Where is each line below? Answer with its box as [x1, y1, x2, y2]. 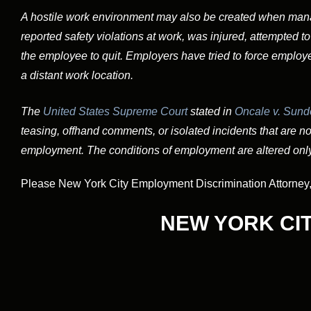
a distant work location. [21, 69, 133, 82]
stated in [187, 105, 235, 117]
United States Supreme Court [43, 105, 187, 117]
